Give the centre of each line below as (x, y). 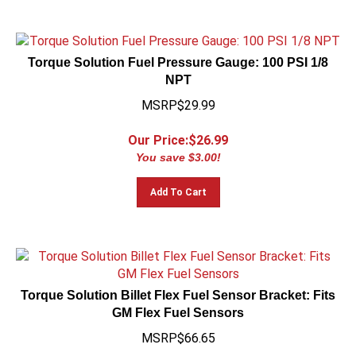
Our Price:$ (162, 133)
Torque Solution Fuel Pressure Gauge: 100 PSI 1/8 (178, 55)
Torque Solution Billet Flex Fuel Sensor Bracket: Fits (178, 288)
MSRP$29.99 (178, 98)
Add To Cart (178, 185)
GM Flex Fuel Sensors (178, 306)
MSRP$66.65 (178, 331)
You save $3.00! (178, 150)
